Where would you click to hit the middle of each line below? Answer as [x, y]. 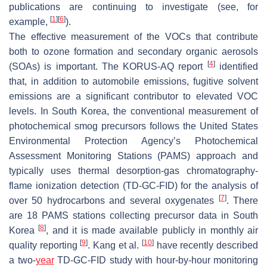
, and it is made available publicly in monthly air [152, 230]
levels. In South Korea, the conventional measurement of [133, 111]
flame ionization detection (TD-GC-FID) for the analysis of [133, 185]
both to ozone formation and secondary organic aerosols [133, 51]
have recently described [206, 245]
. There [242, 200]
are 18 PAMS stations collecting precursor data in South [133, 215]
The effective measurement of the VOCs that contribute [133, 36]
